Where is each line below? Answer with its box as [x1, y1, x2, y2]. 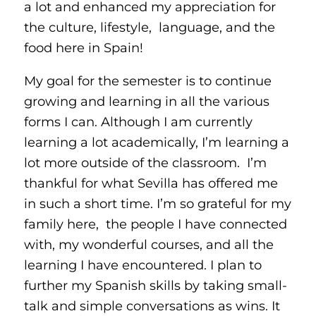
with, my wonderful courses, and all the [23, 236, 274, 253]
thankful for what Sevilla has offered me [23, 174, 278, 191]
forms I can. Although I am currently [23, 113, 253, 130]
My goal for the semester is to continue [23, 72, 272, 89]
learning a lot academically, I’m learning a [23, 133, 289, 150]
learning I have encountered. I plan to [23, 256, 262, 273]
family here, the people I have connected [23, 215, 287, 232]
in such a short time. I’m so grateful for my [23, 195, 291, 212]
